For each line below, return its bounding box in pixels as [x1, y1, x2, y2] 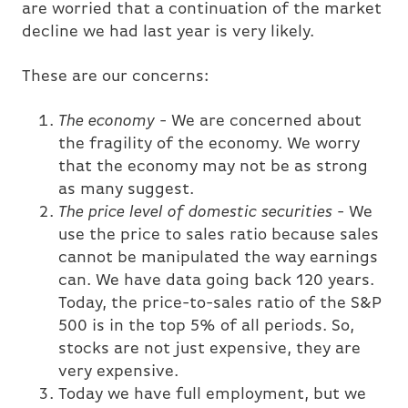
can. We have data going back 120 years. [58, 272, 374, 291]
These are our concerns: [22, 68, 209, 87]
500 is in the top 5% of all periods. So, [58, 318, 354, 336]
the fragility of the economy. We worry [58, 136, 360, 154]
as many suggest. [58, 181, 194, 199]
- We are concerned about [155, 113, 362, 131]
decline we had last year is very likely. [22, 24, 323, 42]
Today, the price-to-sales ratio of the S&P [58, 295, 382, 313]
